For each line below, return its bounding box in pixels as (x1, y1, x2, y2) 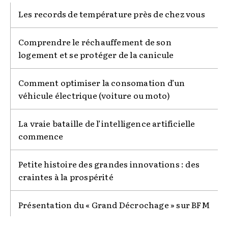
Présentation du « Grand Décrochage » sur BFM (18, 198, 210, 211)
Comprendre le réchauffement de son (18, 36, 172, 48)
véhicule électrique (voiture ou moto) (18, 89, 170, 102)
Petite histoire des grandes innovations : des (18, 158, 200, 170)
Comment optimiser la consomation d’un (18, 76, 185, 89)
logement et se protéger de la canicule (18, 48, 174, 61)
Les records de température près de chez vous (18, 8, 205, 20)
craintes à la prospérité (18, 170, 113, 183)
